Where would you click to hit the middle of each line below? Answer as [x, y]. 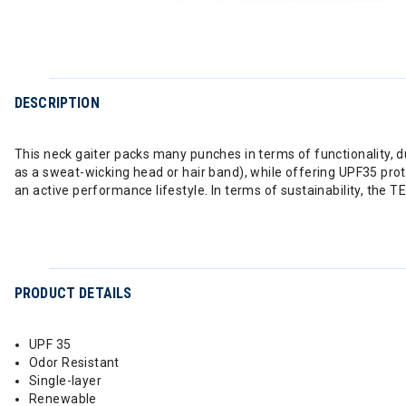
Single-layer [66, 381]
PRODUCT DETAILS [73, 293]
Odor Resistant [74, 362]
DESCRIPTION [57, 103]
